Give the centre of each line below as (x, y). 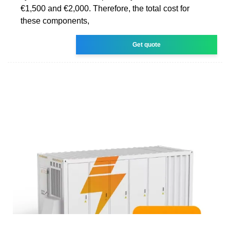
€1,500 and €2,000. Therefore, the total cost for (105, 8)
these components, (55, 21)
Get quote (147, 44)
